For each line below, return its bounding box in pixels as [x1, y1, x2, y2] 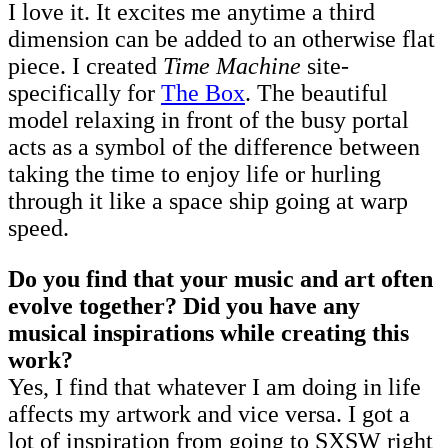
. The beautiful [245, 80, 388, 107]
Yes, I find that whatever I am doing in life [8, 374, 421, 401]
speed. [8, 215, 69, 242]
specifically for [8, 80, 161, 107]
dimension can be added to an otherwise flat [8, 26, 435, 53]
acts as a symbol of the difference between [8, 134, 420, 161]
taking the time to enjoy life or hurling [8, 161, 381, 188]
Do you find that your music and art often [8, 266, 433, 293]
